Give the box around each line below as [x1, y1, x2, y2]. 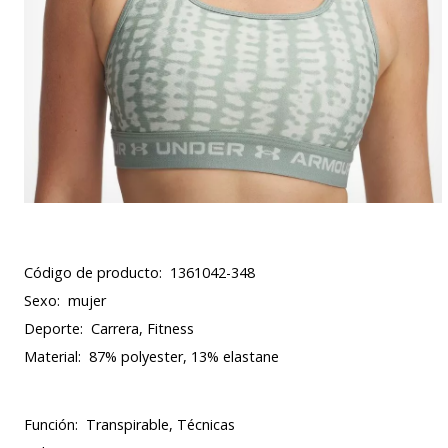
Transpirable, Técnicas [86, 415, 235, 434]
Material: [24, 347, 81, 366]
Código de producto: [24, 263, 162, 282]
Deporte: [24, 319, 83, 338]
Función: [24, 415, 78, 434]
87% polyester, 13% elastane [89, 347, 279, 366]
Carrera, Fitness [91, 319, 194, 338]
